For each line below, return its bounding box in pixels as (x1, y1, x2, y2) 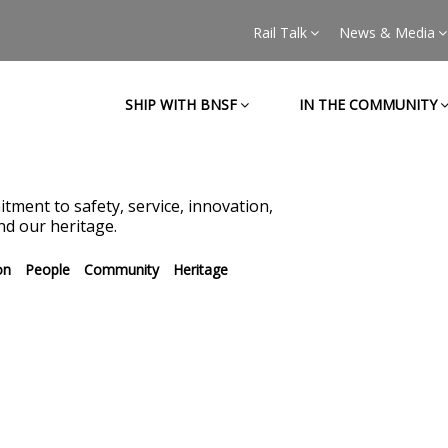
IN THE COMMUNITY (298, 95, 437, 114)
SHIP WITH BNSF (124, 95, 237, 114)
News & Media (338, 23, 435, 42)
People (24, 260, 70, 279)
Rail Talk (252, 23, 307, 42)
